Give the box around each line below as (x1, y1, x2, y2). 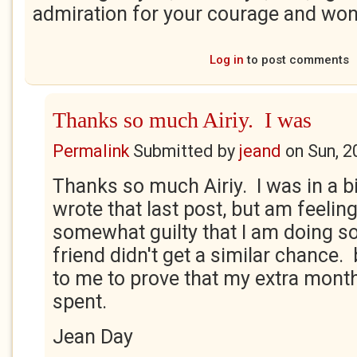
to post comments (243, 53, 349, 67)
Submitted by (129, 141, 239, 161)
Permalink (53, 141, 129, 161)
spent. (53, 290, 112, 313)
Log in (209, 53, 244, 67)
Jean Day (53, 325, 133, 348)
